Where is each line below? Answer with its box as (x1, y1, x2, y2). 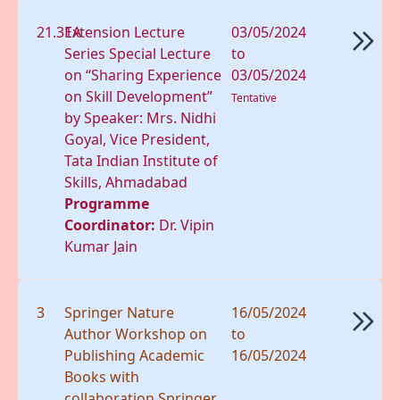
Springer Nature (64, 302, 175, 322)
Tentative (231, 89, 278, 105)
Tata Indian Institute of (64, 150, 219, 171)
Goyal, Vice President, (64, 129, 211, 149)
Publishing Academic (64, 345, 205, 365)
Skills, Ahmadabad (64, 171, 188, 192)
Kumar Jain (64, 236, 138, 256)
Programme (64, 193, 150, 213)
